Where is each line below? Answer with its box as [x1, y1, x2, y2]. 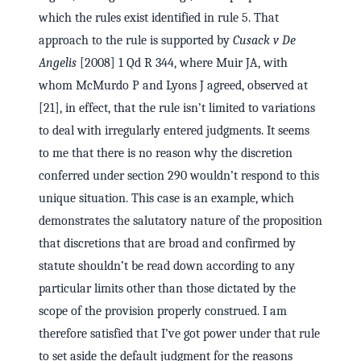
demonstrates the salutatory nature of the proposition [39, 214, 322, 229]
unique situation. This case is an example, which [39, 191, 294, 206]
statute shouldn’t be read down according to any [39, 259, 295, 274]
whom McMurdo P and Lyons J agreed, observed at [39, 78, 308, 93]
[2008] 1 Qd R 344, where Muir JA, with [77, 56, 288, 71]
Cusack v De [233, 33, 296, 48]
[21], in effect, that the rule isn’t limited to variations [39, 101, 315, 116]
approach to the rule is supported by [39, 33, 233, 48]
